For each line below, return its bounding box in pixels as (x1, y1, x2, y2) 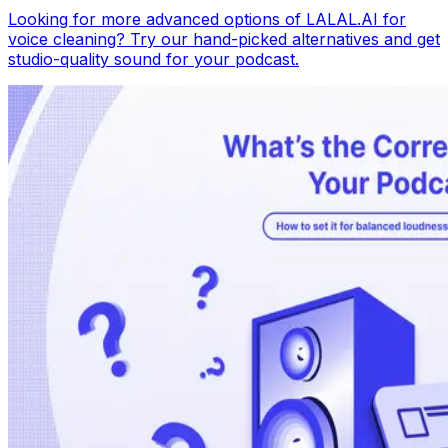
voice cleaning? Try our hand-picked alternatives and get (8, 29, 440, 50)
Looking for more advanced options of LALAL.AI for (8, 9, 406, 30)
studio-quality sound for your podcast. (8, 49, 299, 70)
